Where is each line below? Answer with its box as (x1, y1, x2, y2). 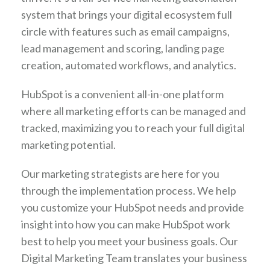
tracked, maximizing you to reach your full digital (21, 121, 245, 134)
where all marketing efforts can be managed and (21, 104, 246, 118)
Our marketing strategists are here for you (21, 167, 219, 180)
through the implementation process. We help (21, 184, 236, 197)
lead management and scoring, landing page (21, 42, 225, 55)
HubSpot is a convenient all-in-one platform (21, 87, 224, 101)
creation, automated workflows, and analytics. (21, 58, 236, 72)
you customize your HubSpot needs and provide (21, 201, 244, 214)
